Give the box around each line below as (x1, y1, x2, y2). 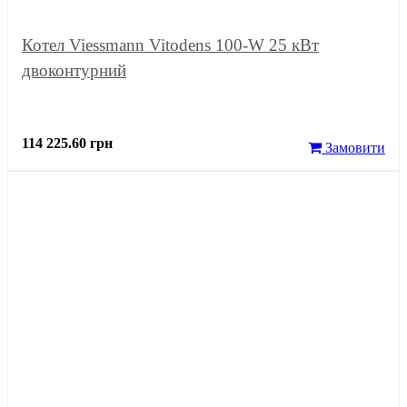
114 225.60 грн (22, 134, 113, 151)
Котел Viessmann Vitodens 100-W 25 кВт (22, 35, 319, 55)
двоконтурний (22, 60, 126, 80)
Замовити (322, 139, 385, 155)
